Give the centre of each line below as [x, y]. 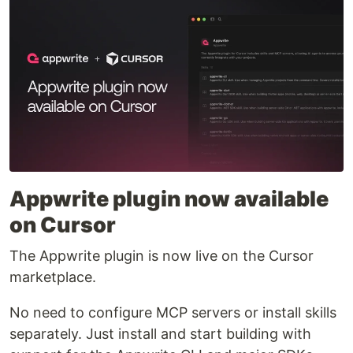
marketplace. [53, 277]
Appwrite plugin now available [169, 199]
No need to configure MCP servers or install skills [173, 313]
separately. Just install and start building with [160, 334]
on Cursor [63, 225]
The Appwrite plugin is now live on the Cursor [162, 256]
